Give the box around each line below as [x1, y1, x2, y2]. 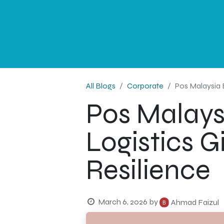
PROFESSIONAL [94, 29, 154, 38]
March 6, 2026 [97, 197, 147, 206]
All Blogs [86, 81, 115, 90]
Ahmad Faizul [170, 197, 219, 207]
